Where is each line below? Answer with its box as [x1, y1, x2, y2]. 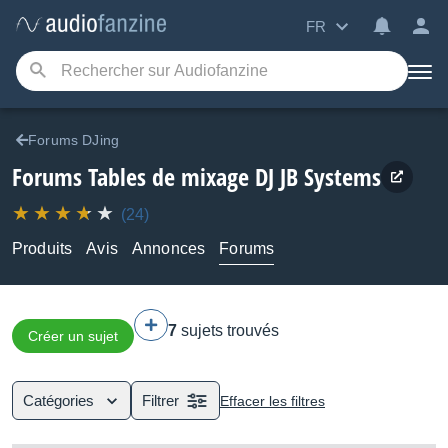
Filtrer [142, 392, 179, 409]
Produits [12, 240, 73, 257]
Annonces [131, 240, 206, 257]
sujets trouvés [181, 322, 279, 339]
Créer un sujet [28, 328, 118, 344]
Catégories [23, 392, 94, 409]
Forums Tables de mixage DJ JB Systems [12, 160, 381, 193]
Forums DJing [28, 132, 120, 148]
